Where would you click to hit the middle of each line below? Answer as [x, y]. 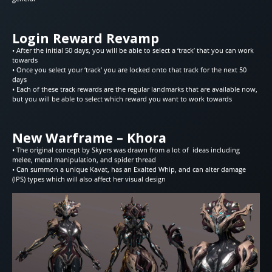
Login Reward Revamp [86, 38]
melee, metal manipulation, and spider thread [84, 160]
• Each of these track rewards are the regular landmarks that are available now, [135, 89]
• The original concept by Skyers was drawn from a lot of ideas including [126, 150]
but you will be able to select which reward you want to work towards [122, 98]
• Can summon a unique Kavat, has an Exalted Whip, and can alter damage [129, 169]
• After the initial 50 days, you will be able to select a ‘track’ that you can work [133, 50]
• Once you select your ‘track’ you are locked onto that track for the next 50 [129, 69]
